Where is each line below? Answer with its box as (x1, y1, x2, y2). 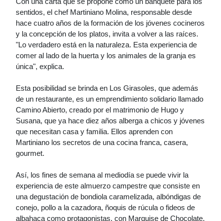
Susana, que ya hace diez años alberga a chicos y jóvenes (16, 116, 205, 125)
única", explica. (16, 62, 64, 71)
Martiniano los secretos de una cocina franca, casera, (16, 138, 188, 147)
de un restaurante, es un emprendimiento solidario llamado (16, 95, 203, 103)
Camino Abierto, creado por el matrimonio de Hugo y (16, 106, 184, 114)
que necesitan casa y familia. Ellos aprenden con (16, 127, 173, 136)
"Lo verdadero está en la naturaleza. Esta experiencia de (16, 40, 197, 49)
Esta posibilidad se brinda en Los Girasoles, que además (16, 84, 198, 92)
